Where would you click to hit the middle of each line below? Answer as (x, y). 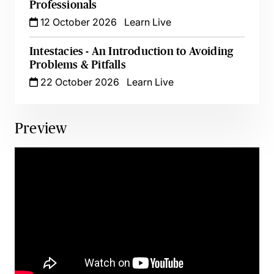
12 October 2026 (77, 22)
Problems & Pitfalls (78, 65)
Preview (41, 128)
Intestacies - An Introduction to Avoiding (131, 51)
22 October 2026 (79, 82)
